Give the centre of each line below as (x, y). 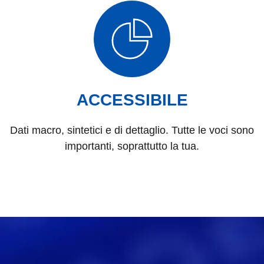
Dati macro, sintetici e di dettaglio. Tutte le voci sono (132, 130)
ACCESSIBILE (132, 100)
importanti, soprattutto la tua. (132, 146)
